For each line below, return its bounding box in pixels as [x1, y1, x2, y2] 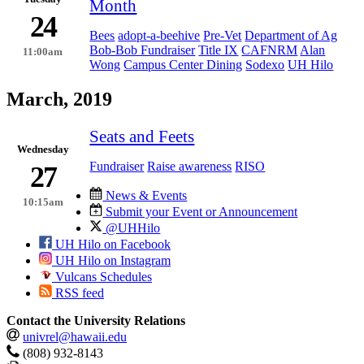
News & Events [102, 188, 188, 202]
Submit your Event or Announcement [102, 204, 298, 219]
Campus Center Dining [123, 57, 243, 71]
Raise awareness [147, 158, 232, 173]
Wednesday [16, 143, 69, 155]
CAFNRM [241, 42, 298, 57]
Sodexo [245, 57, 285, 71]
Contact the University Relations [6, 313, 185, 327]
